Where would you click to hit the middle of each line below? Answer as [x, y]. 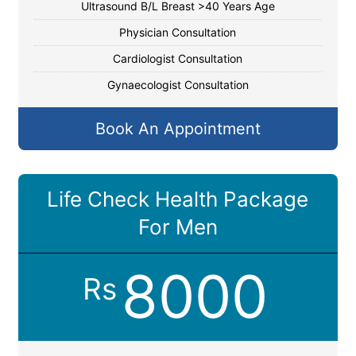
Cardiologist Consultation [178, 58]
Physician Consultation [178, 32]
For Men [178, 227]
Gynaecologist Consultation [178, 85]
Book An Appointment [178, 129]
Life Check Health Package [178, 199]
